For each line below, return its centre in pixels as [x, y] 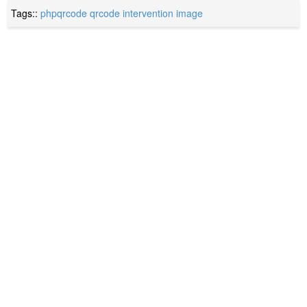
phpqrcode [64, 13]
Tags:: [26, 13]
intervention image [163, 13]
